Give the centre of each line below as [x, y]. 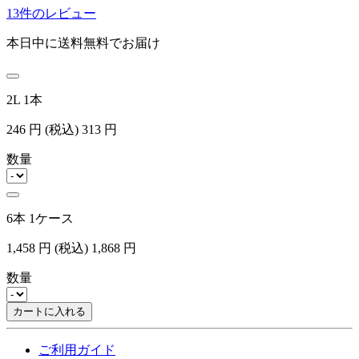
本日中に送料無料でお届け [83, 43]
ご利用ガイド [77, 350]
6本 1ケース [40, 219]
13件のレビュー [51, 14]
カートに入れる [49, 312]
